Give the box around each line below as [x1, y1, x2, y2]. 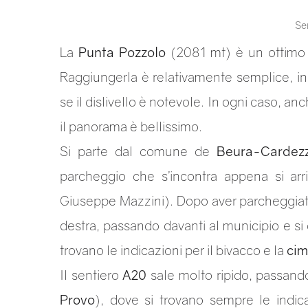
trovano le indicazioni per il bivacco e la [60, 242, 287, 258]
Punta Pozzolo [78, 44, 166, 60]
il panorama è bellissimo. [60, 118, 202, 134]
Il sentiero [60, 267, 123, 283]
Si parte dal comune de [60, 143, 217, 159]
